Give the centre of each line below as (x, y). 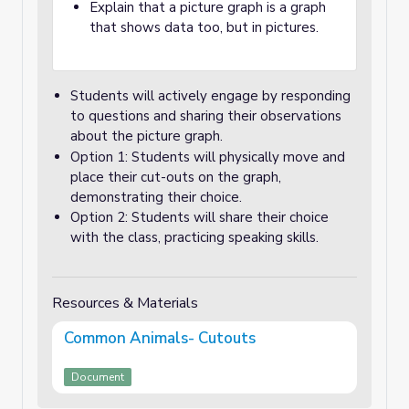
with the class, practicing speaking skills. (194, 237)
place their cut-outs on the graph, (176, 177)
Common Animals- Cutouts (160, 338)
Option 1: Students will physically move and (208, 157)
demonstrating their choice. (156, 197)
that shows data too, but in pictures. (204, 27)
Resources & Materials (125, 303)
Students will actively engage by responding (210, 96)
